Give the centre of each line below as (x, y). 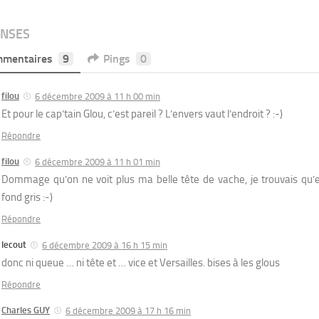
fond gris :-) (27, 197)
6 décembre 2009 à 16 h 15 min (105, 245)
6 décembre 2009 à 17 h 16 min (128, 310)
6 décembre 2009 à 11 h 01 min (98, 162)
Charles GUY (26, 310)
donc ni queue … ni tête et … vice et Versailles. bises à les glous (141, 262)
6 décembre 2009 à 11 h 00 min (98, 96)
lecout (14, 244)
